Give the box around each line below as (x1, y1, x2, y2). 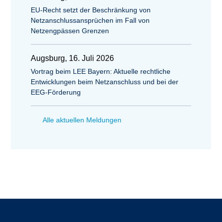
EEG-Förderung (31, 88, 81, 96)
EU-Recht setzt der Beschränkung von (31, 6, 151, 14)
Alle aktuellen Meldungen (43, 116, 121, 124)
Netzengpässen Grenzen (31, 27, 109, 35)
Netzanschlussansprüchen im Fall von (31, 16, 150, 24)
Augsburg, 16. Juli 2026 (31, 54, 114, 62)
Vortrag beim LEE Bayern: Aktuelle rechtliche (31, 67, 170, 75)
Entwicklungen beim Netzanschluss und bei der (31, 78, 178, 86)
